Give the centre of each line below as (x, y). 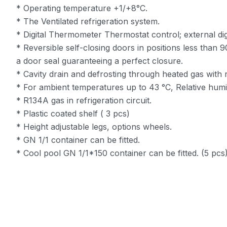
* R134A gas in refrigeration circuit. (84, 101)
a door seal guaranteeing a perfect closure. (100, 61)
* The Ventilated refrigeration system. (88, 22)
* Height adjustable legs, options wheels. (94, 127)
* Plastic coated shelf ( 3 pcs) (73, 114)
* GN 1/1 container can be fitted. (78, 140)
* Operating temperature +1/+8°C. (82, 8)
